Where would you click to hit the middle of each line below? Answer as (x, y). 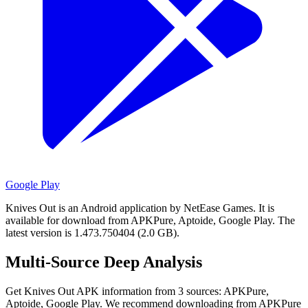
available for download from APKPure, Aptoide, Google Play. (140, 220)
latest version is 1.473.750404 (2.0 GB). (92, 232)
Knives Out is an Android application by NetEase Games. (131, 208)
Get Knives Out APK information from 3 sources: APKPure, (137, 291)
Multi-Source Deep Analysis (104, 262)
